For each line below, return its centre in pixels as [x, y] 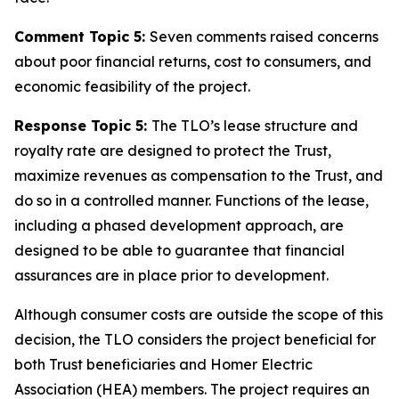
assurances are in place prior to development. [171, 275]
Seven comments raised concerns [264, 37]
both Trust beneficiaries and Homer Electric [163, 364]
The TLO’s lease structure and [255, 126]
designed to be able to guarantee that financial [179, 250]
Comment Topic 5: [82, 37]
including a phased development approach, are [179, 225]
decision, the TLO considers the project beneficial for [195, 339]
